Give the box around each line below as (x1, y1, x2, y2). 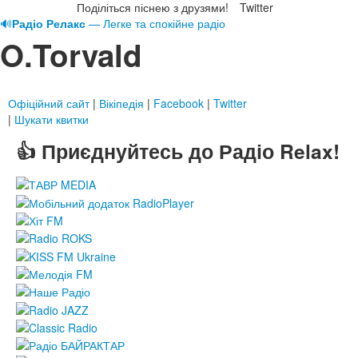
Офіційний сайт (8, 94, 89, 111)
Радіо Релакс (12, 14, 86, 31)
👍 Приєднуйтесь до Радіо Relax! (16, 136, 340, 165)
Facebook (153, 94, 204, 111)
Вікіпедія (99, 94, 144, 111)
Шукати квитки (14, 110, 89, 127)
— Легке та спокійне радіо (86, 14, 225, 31)
